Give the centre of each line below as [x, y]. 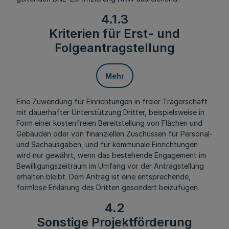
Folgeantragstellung [114, 48]
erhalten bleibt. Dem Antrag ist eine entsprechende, [104, 177]
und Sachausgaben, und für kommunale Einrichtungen [107, 144]
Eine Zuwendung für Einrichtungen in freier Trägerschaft [112, 101]
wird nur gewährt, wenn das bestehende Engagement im [111, 155]
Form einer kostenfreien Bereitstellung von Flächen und [109, 123]
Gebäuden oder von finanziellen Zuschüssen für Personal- [114, 134]
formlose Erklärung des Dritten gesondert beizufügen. [108, 187]
